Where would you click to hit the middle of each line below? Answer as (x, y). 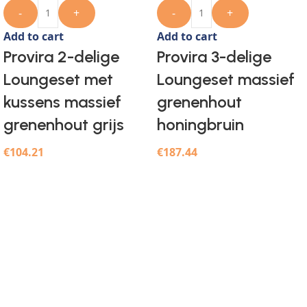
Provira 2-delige (61, 57)
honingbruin (200, 125)
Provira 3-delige (214, 57)
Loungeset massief (226, 79)
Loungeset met (58, 79)
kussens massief (62, 102)
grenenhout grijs (64, 125)
